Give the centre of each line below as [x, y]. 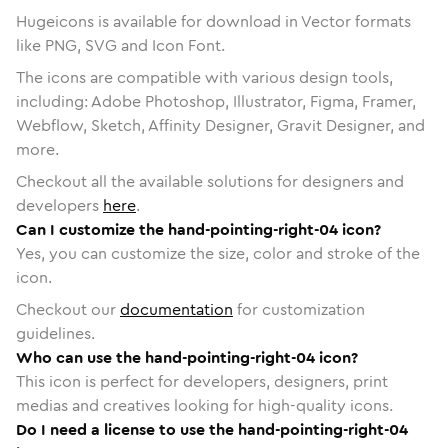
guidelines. [55, 333]
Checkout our [68, 309]
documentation [176, 309]
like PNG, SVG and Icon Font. [120, 45]
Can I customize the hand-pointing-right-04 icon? [198, 229]
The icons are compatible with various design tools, [204, 77]
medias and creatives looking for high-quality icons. [204, 405]
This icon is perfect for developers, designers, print [202, 381]
